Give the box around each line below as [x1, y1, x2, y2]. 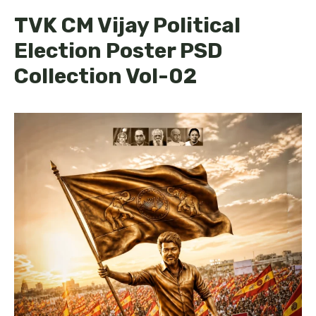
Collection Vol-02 [14, 63, 197, 89]
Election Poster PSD [14, 37, 223, 63]
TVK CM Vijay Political [14, 12, 241, 38]
